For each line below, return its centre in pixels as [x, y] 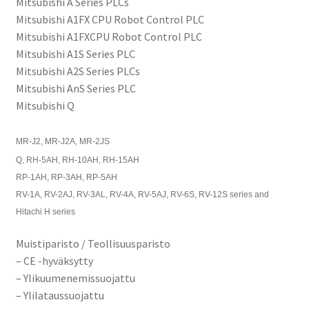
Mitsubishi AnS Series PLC [76, 89]
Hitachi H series [45, 211]
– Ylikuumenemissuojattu [75, 278]
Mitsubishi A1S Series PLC [75, 54]
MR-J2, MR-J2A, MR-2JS [63, 141]
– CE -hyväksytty [54, 260]
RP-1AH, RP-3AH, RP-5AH [67, 177]
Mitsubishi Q [45, 106]
